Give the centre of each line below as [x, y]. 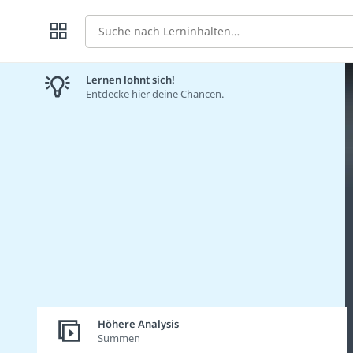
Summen [119, 338]
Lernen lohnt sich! [130, 79]
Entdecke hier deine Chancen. [154, 93]
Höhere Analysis [138, 323]
